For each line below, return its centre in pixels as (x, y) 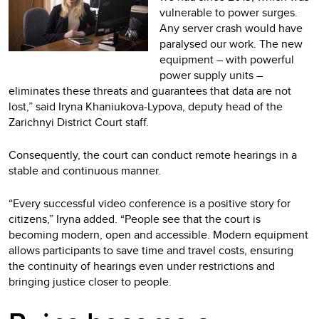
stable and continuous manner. (86, 171)
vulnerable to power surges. (229, 13)
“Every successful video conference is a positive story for (150, 204)
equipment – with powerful (227, 60)
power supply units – (211, 75)
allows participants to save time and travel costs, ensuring (151, 251)
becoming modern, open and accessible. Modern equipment (158, 235)
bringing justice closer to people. (90, 282)
